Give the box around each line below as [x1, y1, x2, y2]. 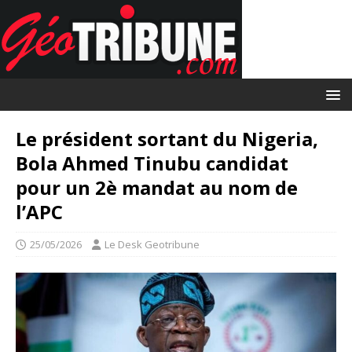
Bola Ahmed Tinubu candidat [16, 150, 288, 176]
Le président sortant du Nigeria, [16, 126, 318, 152]
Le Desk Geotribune [104, 237, 200, 251]
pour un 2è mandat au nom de [16, 174, 298, 200]
